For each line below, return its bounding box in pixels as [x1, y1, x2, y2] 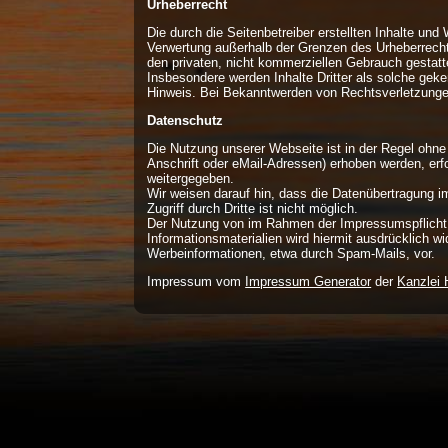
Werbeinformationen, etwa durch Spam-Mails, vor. [147, 245, 436, 261]
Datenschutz [147, 112, 224, 128]
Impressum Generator [245, 273, 372, 289]
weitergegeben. [147, 170, 235, 186]
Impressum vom [147, 273, 246, 289]
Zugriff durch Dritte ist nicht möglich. [147, 200, 359, 216]
